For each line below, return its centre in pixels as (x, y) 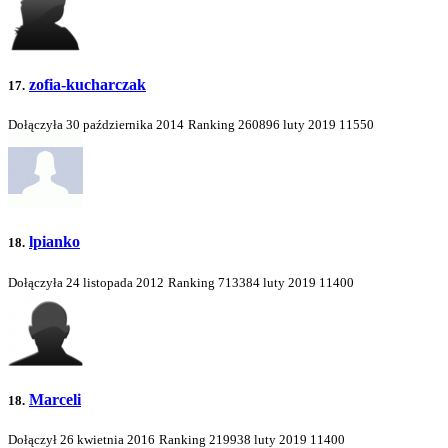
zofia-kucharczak (87, 84)
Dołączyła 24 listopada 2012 (86, 282)
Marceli (55, 399)
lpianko (54, 242)
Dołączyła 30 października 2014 (96, 125)
